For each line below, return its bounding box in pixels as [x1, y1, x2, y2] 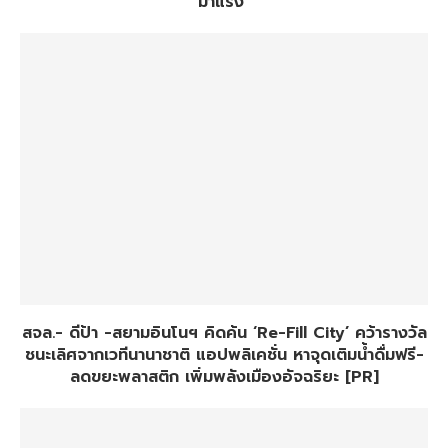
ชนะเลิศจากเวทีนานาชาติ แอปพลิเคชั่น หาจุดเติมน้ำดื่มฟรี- [24, 343, 424, 367]
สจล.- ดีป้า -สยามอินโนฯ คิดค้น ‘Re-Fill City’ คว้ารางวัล [21, 321, 427, 345]
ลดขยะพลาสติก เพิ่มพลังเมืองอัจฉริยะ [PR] [69, 365, 379, 389]
